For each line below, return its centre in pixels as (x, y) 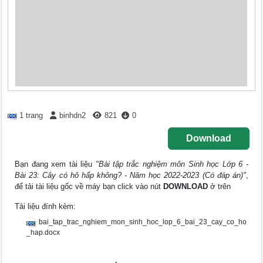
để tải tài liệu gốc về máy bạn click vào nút (89, 187)
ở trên (220, 187)
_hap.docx (43, 233)
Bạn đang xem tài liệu (55, 164)
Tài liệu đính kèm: (45, 207)
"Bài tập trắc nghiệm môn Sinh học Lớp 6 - (172, 164)
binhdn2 (73, 115)
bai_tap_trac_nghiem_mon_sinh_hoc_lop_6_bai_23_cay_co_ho (143, 222)
